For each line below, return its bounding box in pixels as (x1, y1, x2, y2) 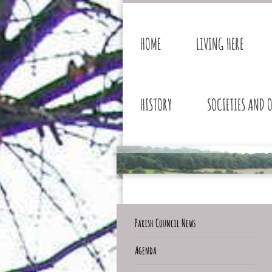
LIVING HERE (196, 33, 244, 54)
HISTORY (140, 94, 172, 115)
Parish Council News (135, 216, 195, 229)
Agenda (135, 243, 157, 257)
